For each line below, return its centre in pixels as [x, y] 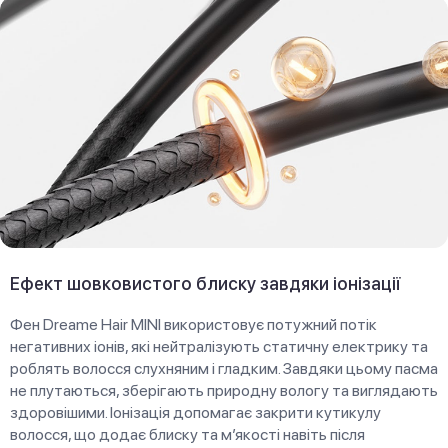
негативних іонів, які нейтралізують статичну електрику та [219, 346]
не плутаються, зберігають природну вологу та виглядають [224, 390]
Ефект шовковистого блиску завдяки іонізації [205, 283]
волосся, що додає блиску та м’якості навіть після [187, 434]
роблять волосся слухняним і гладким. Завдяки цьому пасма [224, 368]
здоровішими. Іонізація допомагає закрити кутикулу [195, 412]
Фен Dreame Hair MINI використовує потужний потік [193, 324]
